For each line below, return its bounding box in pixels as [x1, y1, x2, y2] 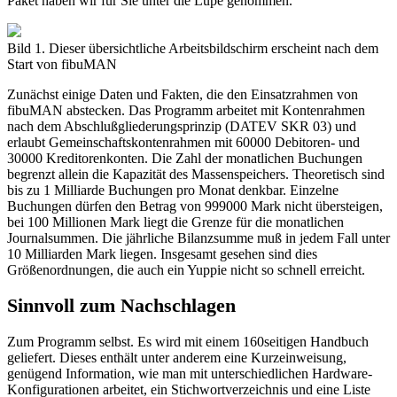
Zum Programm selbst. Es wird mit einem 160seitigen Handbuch [7, 334, 369, 350]
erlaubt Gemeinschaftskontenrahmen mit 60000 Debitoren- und [7, 134, 360, 150]
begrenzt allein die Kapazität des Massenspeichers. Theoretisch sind [7, 166, 385, 182]
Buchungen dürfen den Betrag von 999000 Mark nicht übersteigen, [7, 198, 383, 214]
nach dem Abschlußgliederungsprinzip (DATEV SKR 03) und [7, 118, 356, 134]
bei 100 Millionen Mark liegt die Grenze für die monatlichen [7, 214, 344, 230]
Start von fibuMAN [7, 56, 117, 72]
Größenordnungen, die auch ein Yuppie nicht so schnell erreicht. [7, 261, 365, 277]
